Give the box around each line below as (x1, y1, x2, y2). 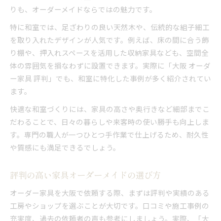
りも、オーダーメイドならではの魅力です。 (10, 3, 157, 14)
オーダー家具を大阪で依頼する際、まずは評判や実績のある (10, 187, 210, 198)
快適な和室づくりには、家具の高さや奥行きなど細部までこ (10, 103, 210, 114)
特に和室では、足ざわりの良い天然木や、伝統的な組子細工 (10, 21, 210, 32)
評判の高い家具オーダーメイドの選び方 (10, 168, 161, 181)
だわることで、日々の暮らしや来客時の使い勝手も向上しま (10, 116, 209, 127)
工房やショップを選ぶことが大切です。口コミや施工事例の (10, 200, 209, 211)
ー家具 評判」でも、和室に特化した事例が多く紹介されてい (10, 73, 211, 83)
